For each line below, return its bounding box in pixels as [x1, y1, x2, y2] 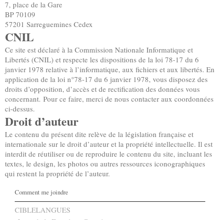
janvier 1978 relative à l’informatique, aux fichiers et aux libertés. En [5, 64, 215, 74]
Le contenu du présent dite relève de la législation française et [5, 129, 193, 139]
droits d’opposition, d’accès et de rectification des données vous [5, 83, 200, 94]
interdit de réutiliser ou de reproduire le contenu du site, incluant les [5, 148, 212, 159]
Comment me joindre [15, 187, 68, 196]
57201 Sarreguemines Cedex [5, 19, 93, 29]
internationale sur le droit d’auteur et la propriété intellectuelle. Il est [5, 138, 213, 149]
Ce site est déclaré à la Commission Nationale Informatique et [5, 44, 193, 55]
